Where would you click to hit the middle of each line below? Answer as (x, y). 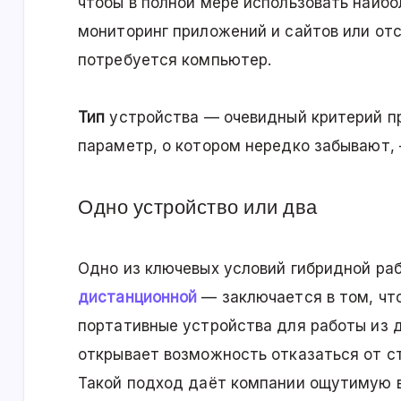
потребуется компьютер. (175, 60)
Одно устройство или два (198, 208)
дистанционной (138, 298)
